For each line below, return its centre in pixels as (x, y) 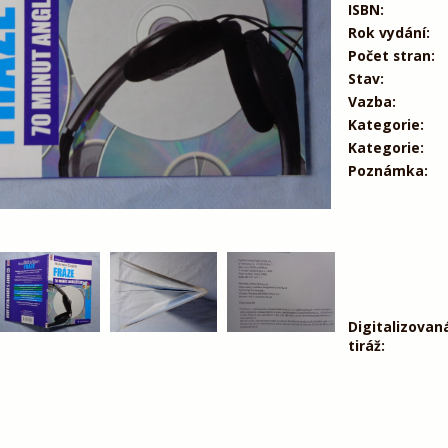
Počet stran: (391, 55)
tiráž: (366, 345)
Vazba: (371, 101)
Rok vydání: (388, 32)
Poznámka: (387, 170)
